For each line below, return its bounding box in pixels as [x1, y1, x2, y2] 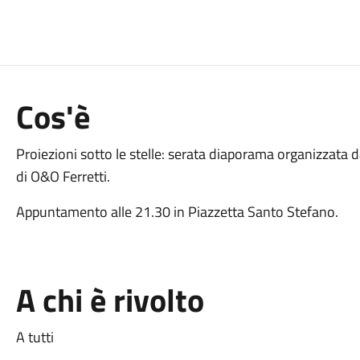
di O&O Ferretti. [15, 166, 110, 187]
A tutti [15, 326, 54, 348]
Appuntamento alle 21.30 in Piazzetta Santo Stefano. [15, 201, 338, 223]
